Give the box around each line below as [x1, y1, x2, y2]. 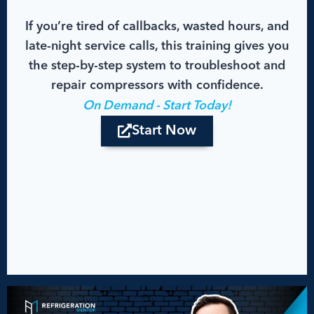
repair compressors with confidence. [50, 78, 264, 92]
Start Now [132, 123, 196, 138]
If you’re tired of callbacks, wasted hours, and [25, 20, 289, 33]
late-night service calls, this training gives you [25, 39, 289, 53]
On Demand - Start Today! [83, 99, 231, 112]
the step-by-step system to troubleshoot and [29, 59, 285, 72]
